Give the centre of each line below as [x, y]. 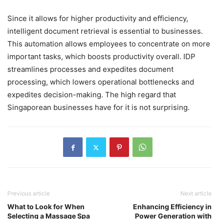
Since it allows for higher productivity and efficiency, [98, 19]
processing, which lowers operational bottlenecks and [101, 82]
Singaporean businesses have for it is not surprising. [99, 108]
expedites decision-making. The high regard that [92, 95]
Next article [196, 194]
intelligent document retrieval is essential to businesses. [105, 31]
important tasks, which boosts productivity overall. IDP [101, 57]
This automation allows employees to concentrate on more [109, 44]
